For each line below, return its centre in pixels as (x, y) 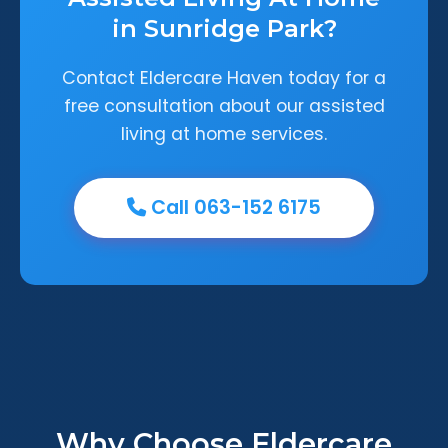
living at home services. (224, 134)
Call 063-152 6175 (233, 207)
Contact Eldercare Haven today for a (224, 78)
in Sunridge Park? (224, 28)
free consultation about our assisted (224, 106)
